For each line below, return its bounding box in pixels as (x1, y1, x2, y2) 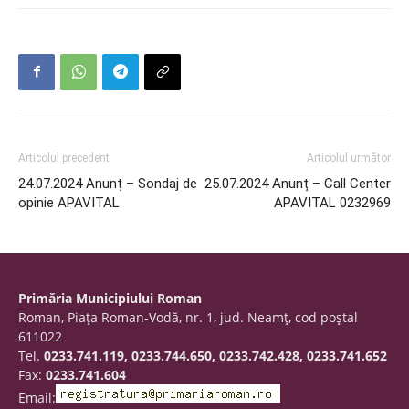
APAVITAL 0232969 (274, 194, 391, 211)
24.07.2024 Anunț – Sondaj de (18, 174, 197, 192)
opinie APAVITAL (18, 194, 120, 211)
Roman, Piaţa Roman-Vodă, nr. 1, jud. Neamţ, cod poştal (18, 308, 358, 326)
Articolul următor (307, 151, 391, 164)
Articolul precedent (18, 151, 110, 164)
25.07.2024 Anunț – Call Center (204, 174, 391, 192)
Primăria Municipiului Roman (18, 288, 202, 307)
